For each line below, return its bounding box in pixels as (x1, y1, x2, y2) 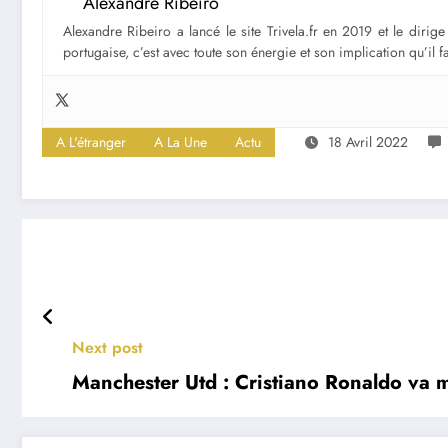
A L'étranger (56, 132, 126, 153)
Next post (72, 336, 143, 360)
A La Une (154, 132, 207, 153)
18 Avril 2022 (328, 132, 408, 153)
